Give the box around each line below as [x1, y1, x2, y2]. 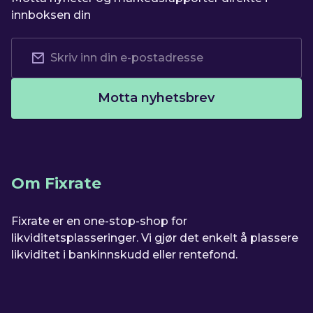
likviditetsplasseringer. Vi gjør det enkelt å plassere [11, 231, 299, 245]
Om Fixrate [11, 173, 102, 193]
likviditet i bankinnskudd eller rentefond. [11, 247, 238, 261]
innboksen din [11, 8, 92, 22]
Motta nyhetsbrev [98, 90, 215, 106]
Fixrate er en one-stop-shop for [11, 214, 188, 228]
